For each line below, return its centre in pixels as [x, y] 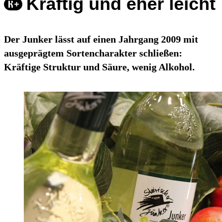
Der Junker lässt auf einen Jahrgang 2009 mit [101, 39]
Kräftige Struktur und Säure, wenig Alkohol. [99, 67]
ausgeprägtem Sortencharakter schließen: [93, 53]
